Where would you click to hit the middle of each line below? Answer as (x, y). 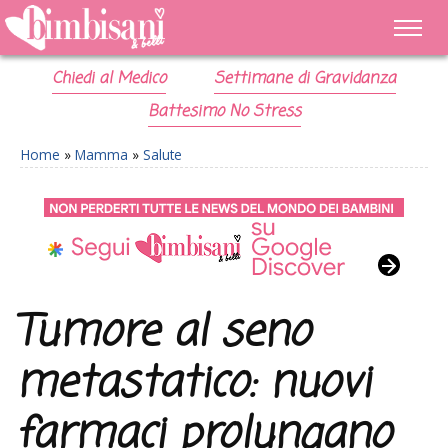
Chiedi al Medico (109, 79)
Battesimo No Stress (224, 112)
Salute (162, 154)
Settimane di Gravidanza (304, 79)
